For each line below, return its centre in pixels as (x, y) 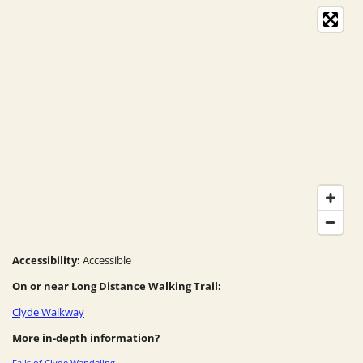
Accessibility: (47, 260)
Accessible (107, 260)
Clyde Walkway (48, 312)
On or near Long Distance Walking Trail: (117, 286)
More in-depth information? (86, 337)
